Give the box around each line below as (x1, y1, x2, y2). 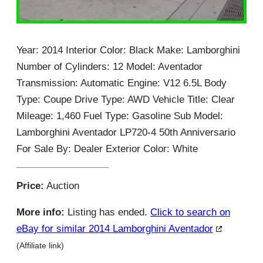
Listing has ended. (65, 206, 150, 218)
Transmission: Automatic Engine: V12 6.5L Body (16, 77, 227, 89)
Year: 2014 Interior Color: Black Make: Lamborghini (16, 44, 240, 56)
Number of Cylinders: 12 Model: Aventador (16, 60, 203, 72)
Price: (16, 180, 44, 191)
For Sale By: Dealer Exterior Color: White (16, 143, 198, 154)
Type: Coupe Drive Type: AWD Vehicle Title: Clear (16, 93, 235, 105)
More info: (16, 206, 65, 218)
